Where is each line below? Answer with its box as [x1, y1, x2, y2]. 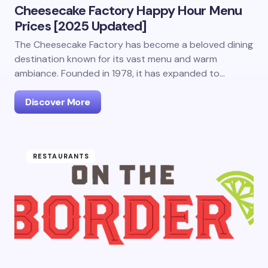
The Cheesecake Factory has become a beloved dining [14, 38, 253, 51]
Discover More [25, 96, 90, 108]
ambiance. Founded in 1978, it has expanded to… [14, 67, 225, 80]
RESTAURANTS [33, 152, 90, 160]
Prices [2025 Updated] [14, 17, 147, 35]
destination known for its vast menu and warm [14, 53, 217, 65]
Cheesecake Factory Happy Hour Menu [14, 2, 242, 19]
